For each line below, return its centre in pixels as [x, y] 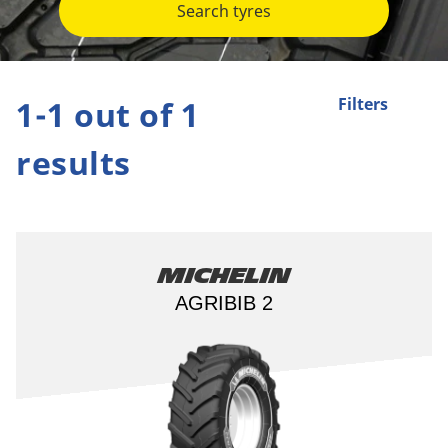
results [73, 162]
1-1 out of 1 [108, 114]
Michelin [224, 276]
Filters [363, 104]
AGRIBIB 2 [224, 303]
